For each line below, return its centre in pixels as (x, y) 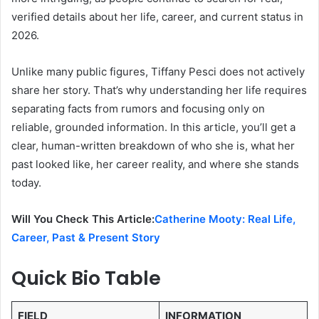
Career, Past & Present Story (86, 238)
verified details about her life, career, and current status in (157, 17)
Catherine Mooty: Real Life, (225, 219)
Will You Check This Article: (83, 219)
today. (26, 183)
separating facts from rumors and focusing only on (138, 109)
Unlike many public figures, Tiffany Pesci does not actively (158, 72)
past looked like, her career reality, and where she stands (155, 164)
